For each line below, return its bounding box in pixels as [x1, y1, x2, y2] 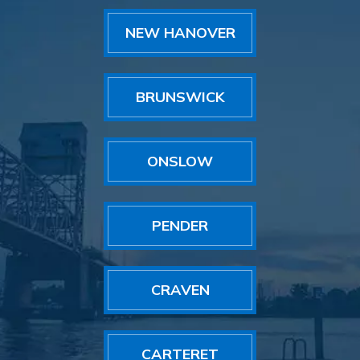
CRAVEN [150, 280, 210, 299]
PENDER [152, 216, 208, 235]
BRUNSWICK [135, 88, 225, 106]
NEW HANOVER [125, 23, 235, 42]
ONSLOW [147, 152, 213, 170]
